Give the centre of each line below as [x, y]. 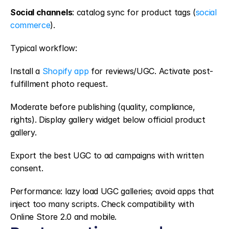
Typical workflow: [44, 48]
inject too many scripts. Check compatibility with [102, 204]
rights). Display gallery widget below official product [108, 120]
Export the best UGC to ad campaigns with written [107, 155]
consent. [27, 168]
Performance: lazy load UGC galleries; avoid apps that [112, 191]
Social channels [41, 12]
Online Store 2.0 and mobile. [64, 217]
